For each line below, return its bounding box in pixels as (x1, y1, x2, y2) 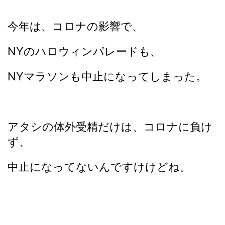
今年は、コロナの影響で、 (8, 20, 143, 33)
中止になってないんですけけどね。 (8, 160, 191, 173)
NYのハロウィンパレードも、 (8, 45, 161, 58)
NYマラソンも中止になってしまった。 (8, 70, 207, 83)
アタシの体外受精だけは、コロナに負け (8, 120, 212, 133)
